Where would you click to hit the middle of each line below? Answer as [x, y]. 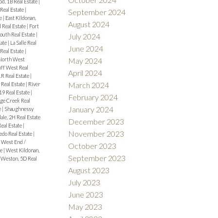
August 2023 [89, 170]
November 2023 [96, 133]
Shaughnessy [19, 109]
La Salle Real [23, 42]
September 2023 [97, 158]
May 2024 [85, 60]
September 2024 [97, 12]
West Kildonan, [22, 150]
